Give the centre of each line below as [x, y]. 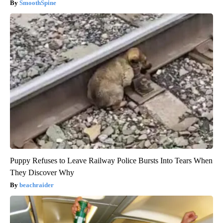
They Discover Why [42, 173]
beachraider [37, 185]
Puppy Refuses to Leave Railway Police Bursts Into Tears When [111, 161]
